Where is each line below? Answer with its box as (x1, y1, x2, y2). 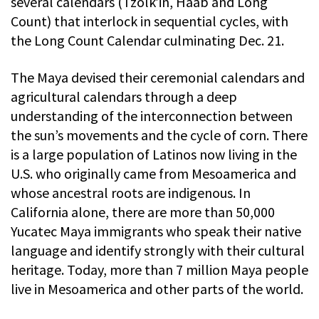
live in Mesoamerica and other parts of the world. (11, 279, 303, 298)
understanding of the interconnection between (11, 106, 293, 125)
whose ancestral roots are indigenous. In (11, 183, 251, 202)
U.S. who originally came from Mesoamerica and (11, 164, 296, 182)
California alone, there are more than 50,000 (11, 202, 275, 221)
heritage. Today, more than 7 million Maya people (11, 260, 308, 278)
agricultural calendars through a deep (11, 87, 237, 105)
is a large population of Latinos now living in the (11, 145, 297, 163)
